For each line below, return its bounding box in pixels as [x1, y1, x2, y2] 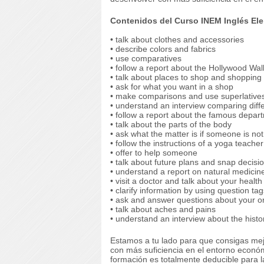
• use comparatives [110, 54, 181, 63]
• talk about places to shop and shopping [110, 72, 262, 82]
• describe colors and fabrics [110, 44, 216, 54]
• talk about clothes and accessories [110, 35, 244, 44]
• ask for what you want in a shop [110, 82, 233, 91]
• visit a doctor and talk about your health [110, 176, 262, 186]
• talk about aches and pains [110, 204, 216, 214]
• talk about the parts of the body [110, 120, 232, 129]
